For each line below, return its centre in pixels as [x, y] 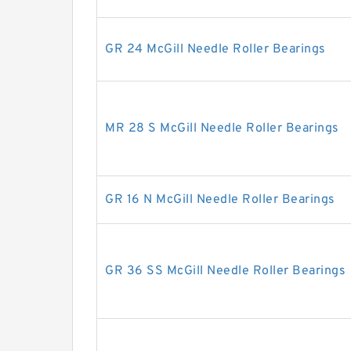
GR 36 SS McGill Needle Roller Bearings [225, 271]
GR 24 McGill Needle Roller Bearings [215, 49]
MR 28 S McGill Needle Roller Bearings [222, 128]
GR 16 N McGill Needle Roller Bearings [220, 200]
